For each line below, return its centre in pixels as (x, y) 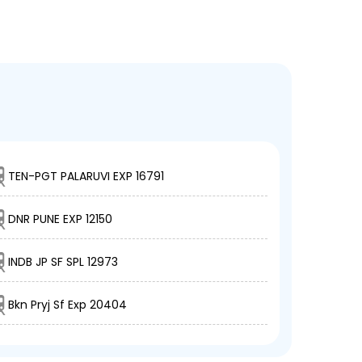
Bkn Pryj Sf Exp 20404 (68, 305)
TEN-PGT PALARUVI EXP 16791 (86, 177)
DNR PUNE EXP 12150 (61, 219)
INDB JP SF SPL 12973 (63, 262)
